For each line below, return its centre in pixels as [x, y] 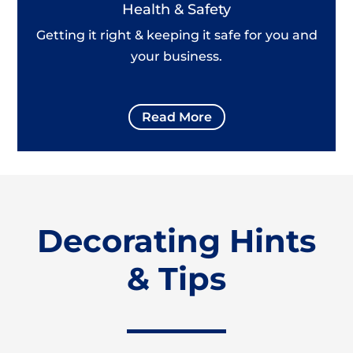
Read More [176, 117]
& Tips [176, 279]
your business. [176, 57]
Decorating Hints [176, 241]
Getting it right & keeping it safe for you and [176, 35]
